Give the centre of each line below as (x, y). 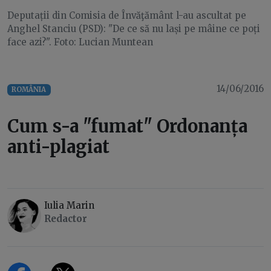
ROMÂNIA (29, 90)
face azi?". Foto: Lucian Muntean (80, 42)
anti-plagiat (58, 147)
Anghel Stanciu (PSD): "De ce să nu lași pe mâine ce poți (134, 29)
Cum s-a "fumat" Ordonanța (127, 126)
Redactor (66, 219)
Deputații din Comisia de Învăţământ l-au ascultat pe (127, 16)
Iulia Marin (69, 206)
